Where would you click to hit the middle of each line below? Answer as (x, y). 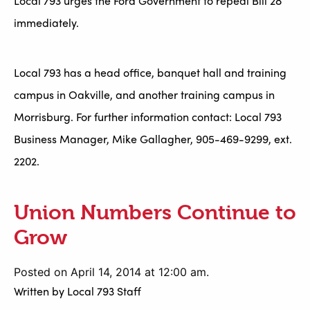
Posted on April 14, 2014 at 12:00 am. (111, 272)
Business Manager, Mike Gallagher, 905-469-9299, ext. (153, 139)
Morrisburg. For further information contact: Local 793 (148, 117)
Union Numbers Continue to (155, 213)
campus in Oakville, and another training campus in (144, 95)
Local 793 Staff (104, 291)
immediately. (46, 23)
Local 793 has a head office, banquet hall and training (150, 73)
